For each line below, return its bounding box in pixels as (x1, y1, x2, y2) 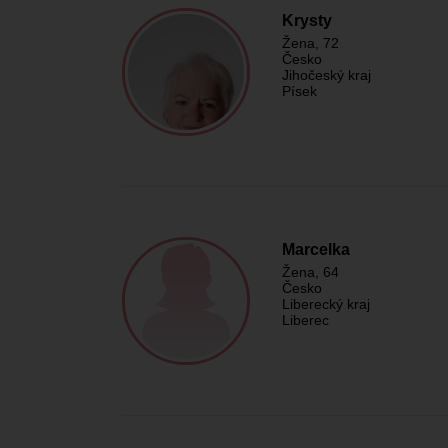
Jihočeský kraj (282, 67, 371, 83)
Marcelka (282, 241, 350, 258)
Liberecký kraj (282, 296, 370, 312)
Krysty (282, 12, 332, 29)
